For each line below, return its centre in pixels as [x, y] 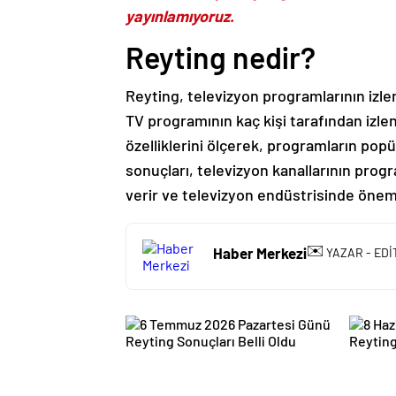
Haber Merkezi [260, 252]
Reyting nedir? [221, 57]
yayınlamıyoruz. [180, 16]
